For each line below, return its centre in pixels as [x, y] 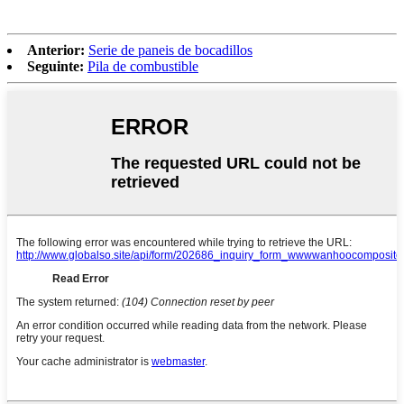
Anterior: [56, 50]
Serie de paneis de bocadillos [170, 50]
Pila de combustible [143, 66]
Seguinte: [55, 66]
